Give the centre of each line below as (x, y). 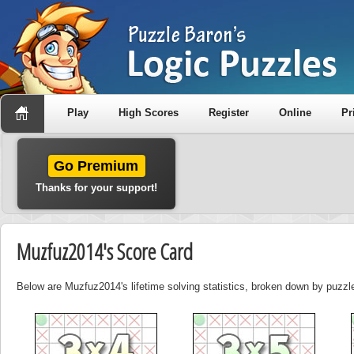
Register (229, 113)
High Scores (149, 113)
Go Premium (96, 166)
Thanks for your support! (96, 188)
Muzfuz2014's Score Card (105, 251)
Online (295, 113)
